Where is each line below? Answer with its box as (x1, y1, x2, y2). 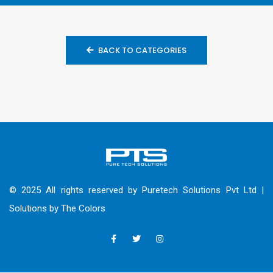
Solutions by (9, 202, 61, 214)
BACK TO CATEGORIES (98, 44, 186, 56)
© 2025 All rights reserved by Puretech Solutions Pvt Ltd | (9, 184, 264, 196)
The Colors (61, 202, 105, 214)
